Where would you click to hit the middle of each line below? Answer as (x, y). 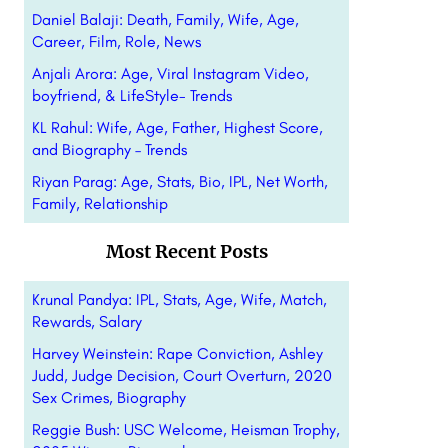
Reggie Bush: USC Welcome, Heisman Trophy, (185, 429)
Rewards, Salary (86, 321)
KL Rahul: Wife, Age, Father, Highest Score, (177, 127)
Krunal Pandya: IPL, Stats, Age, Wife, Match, (179, 299)
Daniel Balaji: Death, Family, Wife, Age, (165, 19)
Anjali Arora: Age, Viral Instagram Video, (170, 73)
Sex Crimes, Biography (108, 397)
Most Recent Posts (187, 251)
